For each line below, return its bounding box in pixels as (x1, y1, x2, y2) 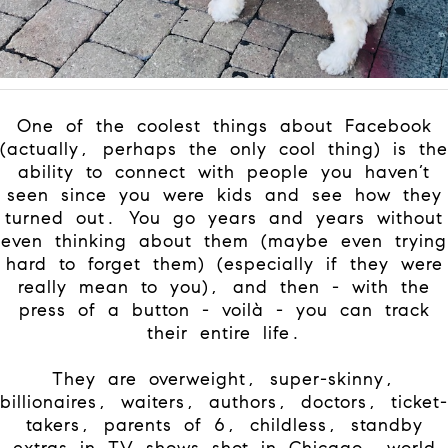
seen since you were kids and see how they (6, 183, 442, 206)
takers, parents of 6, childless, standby (25, 413, 423, 436)
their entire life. (146, 321, 302, 344)
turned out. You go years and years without (5, 206, 443, 229)
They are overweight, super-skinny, (52, 367, 396, 390)
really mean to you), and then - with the (18, 275, 430, 298)
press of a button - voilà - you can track (18, 298, 430, 321)
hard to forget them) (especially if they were (5, 252, 443, 275)
